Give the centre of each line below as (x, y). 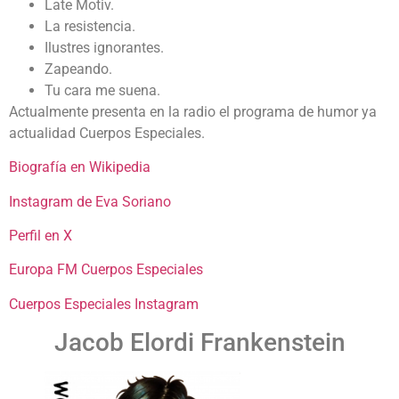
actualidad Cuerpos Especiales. (107, 133)
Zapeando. (78, 69)
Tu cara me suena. (102, 90)
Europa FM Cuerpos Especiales (106, 270)
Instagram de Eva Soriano (90, 201)
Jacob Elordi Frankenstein (199, 343)
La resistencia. (90, 26)
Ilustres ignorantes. (104, 47)
